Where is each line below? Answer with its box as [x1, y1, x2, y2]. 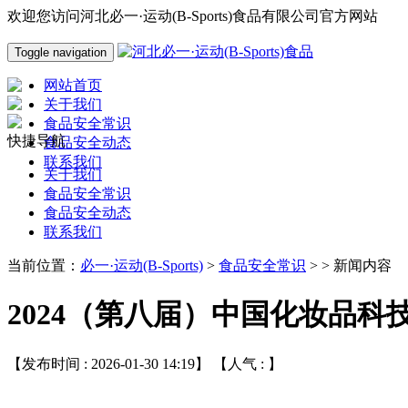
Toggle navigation [15, 46, 107, 59]
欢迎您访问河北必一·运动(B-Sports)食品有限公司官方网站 [7, 8, 378, 24]
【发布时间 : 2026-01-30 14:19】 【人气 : [7, 355, 268, 372]
